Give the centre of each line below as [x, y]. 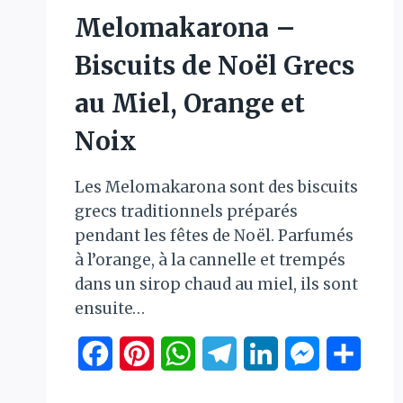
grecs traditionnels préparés [186, 212]
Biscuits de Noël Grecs [215, 66]
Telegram [272, 354]
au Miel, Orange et [190, 104]
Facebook [147, 354]
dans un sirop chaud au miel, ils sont [216, 285]
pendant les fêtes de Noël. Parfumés [214, 236]
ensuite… [110, 309]
